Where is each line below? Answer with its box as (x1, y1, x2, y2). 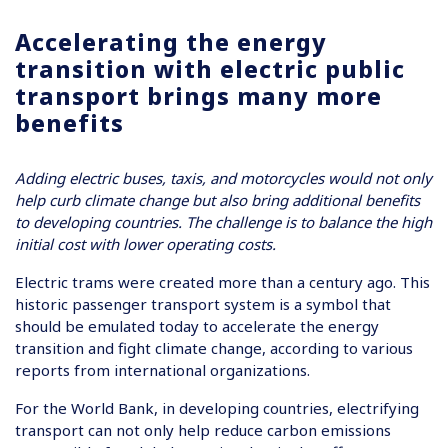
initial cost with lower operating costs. (15, 234, 276, 254)
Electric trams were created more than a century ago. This (15, 272, 430, 292)
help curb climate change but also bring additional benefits (15, 190, 420, 210)
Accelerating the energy (15, 26, 327, 58)
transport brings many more (15, 80, 382, 112)
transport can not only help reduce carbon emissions (15, 420, 391, 440)
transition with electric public (15, 53, 405, 85)
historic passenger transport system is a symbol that (15, 294, 391, 314)
